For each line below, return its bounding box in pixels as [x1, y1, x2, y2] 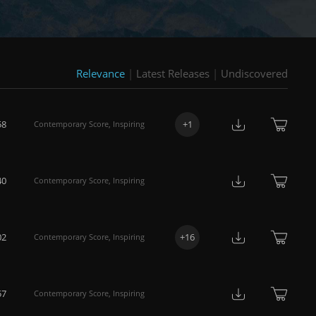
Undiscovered [221, 66, 288, 80]
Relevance [76, 66, 125, 80]
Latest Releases [136, 66, 209, 80]
